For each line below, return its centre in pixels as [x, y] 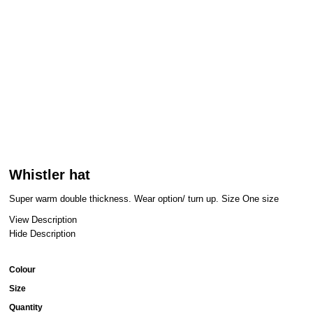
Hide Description [42, 234]
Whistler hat [50, 175]
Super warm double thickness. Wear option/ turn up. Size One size [144, 199]
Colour [22, 270]
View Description [43, 220]
